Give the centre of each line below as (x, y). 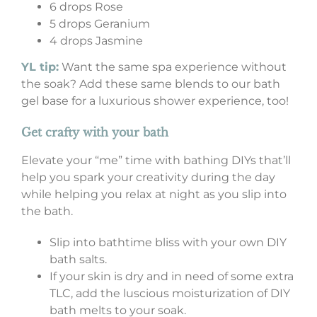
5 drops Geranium (99, 24)
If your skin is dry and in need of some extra (171, 277)
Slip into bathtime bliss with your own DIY (168, 243)
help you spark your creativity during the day (148, 178)
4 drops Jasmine (96, 41)
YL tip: (40, 67)
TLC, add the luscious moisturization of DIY (169, 294)
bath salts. (78, 260)
